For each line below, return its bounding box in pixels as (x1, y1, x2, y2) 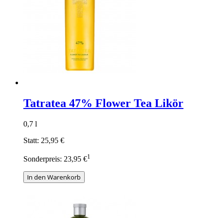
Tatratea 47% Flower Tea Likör (23, 96, 183, 109)
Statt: (23, 136, 39, 145)
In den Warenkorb (27, 172, 81, 182)
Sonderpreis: (23, 154, 62, 163)
